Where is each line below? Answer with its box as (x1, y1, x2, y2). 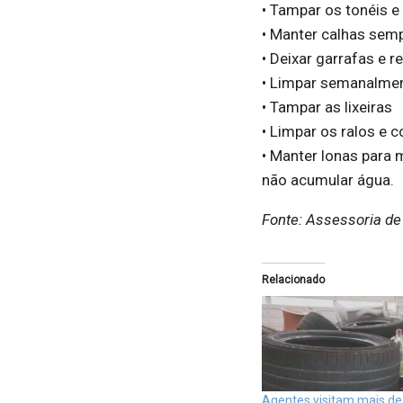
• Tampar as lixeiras (261, 97, 392, 116)
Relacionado (261, 273, 325, 286)
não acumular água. (261, 170, 394, 189)
